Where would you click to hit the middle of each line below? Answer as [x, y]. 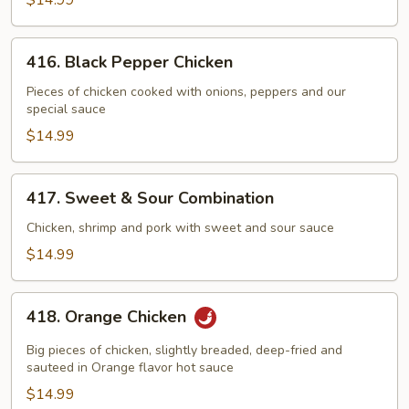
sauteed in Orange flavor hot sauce [130, 367]
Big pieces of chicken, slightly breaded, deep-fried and [184, 350]
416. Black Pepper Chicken [130, 62]
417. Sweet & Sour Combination [150, 198]
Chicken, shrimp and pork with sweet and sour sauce [180, 228]
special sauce [66, 109]
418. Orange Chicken [109, 317]
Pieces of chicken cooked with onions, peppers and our [186, 92]
